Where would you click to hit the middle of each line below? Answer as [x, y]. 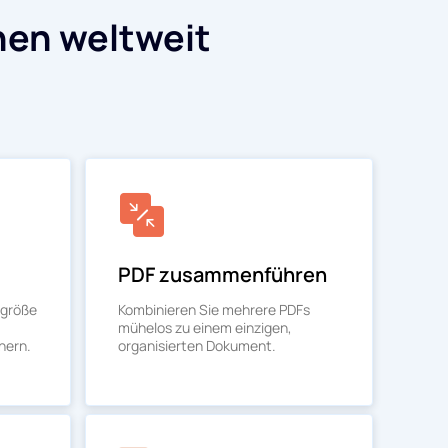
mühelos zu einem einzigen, [205, 327]
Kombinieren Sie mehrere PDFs [214, 309]
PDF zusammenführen [222, 274]
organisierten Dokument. [197, 345]
